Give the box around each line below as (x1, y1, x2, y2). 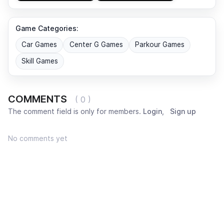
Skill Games (21, 56, 58, 65)
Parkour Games (134, 40, 184, 49)
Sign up (170, 106, 196, 115)
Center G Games (69, 40, 123, 49)
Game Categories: (15, 23, 78, 32)
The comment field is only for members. (8, 106, 143, 115)
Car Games (21, 40, 57, 49)
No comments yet (8, 133, 67, 142)
